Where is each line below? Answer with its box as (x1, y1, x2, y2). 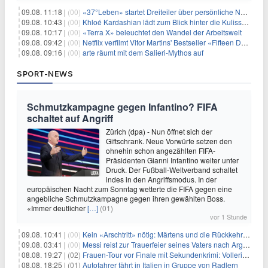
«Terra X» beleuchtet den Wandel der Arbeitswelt (83, 27, 242, 37)
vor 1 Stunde (210, 212, 247, 221)
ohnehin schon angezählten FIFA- (106, 145, 215, 156)
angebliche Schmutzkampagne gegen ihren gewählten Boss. (27, 193, 225, 203)
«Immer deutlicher (27, 203, 87, 213)
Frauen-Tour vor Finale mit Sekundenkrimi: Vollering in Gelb (83, 249, 242, 260)
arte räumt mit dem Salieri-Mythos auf (83, 47, 203, 57)
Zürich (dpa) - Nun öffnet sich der (106, 126, 212, 136)
